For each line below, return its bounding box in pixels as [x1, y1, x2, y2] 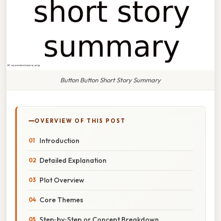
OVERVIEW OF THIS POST [35, 117, 126, 124]
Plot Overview [39, 175, 84, 184]
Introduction [39, 136, 79, 145]
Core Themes [39, 195, 83, 204]
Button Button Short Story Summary [60, 75, 161, 84]
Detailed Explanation [39, 155, 107, 165]
